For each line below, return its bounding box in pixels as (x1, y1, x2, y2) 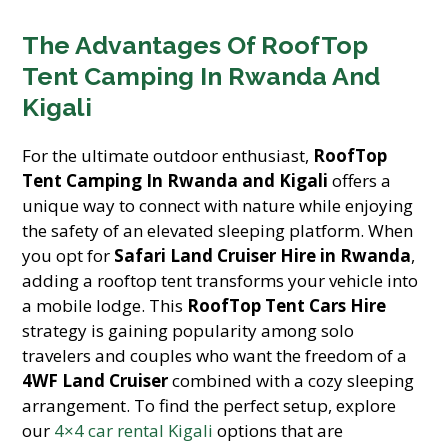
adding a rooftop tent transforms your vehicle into (22, 269, 419, 292)
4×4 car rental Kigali (54, 419, 214, 442)
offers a (328, 169, 392, 192)
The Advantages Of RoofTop (22, 30, 369, 60)
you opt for (22, 244, 115, 267)
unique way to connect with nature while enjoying (22, 194, 414, 217)
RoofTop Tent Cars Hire (187, 294, 387, 317)
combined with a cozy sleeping (168, 369, 415, 392)
